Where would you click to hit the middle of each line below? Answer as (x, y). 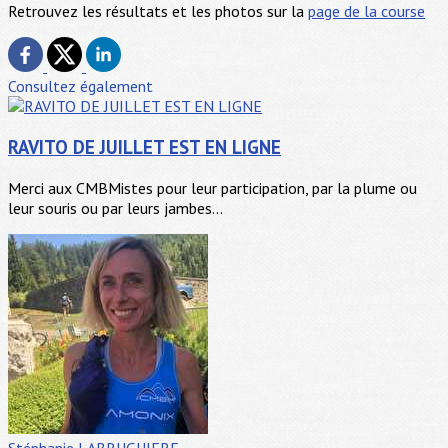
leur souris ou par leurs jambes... (115, 207)
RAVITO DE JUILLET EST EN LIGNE (144, 147)
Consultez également (80, 86)
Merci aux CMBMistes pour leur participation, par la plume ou (212, 187)
